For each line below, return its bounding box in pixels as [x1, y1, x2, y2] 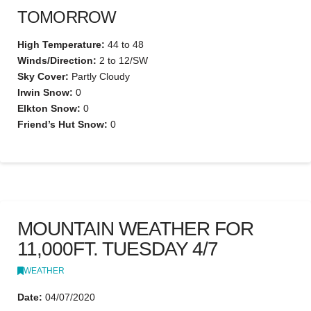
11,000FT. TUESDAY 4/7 [17, 238, 219, 260]
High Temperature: [17, 38, 105, 50]
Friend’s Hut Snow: [17, 118, 108, 130]
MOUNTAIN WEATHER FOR [17, 218, 254, 240]
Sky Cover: [17, 70, 69, 82]
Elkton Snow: [17, 102, 81, 114]
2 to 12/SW [96, 54, 148, 66]
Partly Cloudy [69, 70, 130, 82]
